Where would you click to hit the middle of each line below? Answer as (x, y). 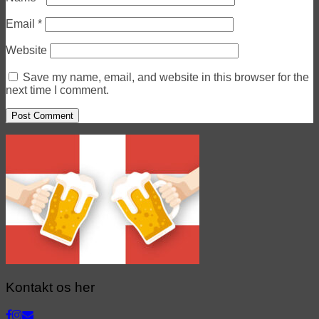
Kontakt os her (50, 288)
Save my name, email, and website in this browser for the (166, 77)
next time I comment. (57, 90)
